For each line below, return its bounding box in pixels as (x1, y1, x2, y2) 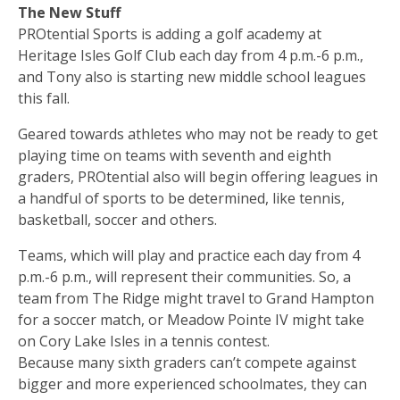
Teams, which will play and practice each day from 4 (18, 245, 360, 265)
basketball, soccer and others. (18, 209, 217, 229)
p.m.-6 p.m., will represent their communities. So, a (18, 266, 351, 287)
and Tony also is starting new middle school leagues (18, 66, 366, 87)
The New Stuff (18, 2, 121, 22)
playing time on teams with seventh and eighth (18, 145, 331, 165)
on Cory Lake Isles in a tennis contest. (18, 330, 270, 351)
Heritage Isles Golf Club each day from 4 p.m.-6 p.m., (18, 45, 363, 65)
